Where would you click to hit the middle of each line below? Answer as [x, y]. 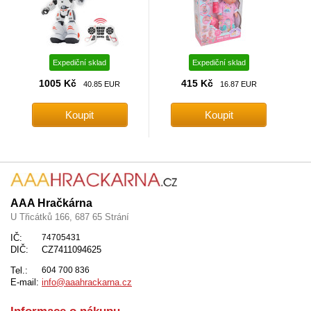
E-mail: [25, 283]
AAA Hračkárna [51, 203]
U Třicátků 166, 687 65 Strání [70, 217]
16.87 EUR [238, 84]
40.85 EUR [102, 84]
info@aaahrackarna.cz [87, 283]
